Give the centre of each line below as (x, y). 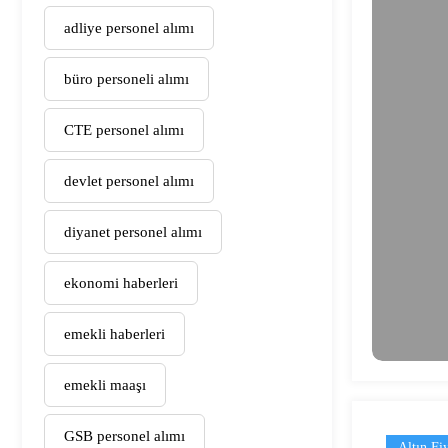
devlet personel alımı (129, 180)
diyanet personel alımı (133, 231)
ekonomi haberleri (121, 282)
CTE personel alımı (124, 129)
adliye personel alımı (129, 27)
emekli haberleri (114, 333)
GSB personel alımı (124, 435)
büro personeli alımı (126, 78)
